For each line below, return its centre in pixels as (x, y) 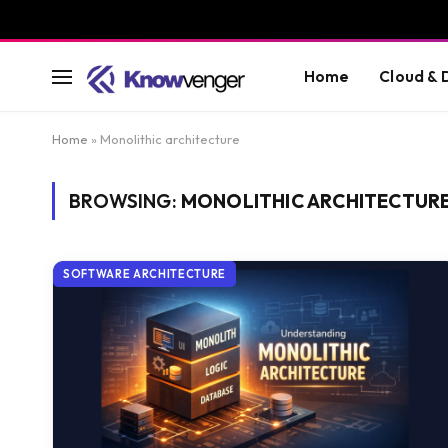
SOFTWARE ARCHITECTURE (144, 274)
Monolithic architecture (170, 139)
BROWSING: (125, 201)
